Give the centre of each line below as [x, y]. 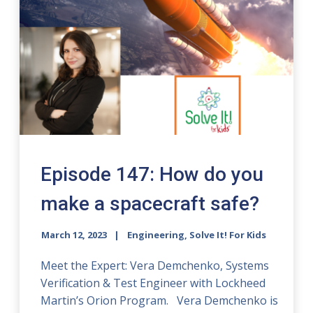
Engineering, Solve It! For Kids [197, 235]
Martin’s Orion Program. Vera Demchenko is [160, 301]
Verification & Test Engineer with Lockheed [153, 283]
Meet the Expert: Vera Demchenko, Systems [155, 266]
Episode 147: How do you [152, 175]
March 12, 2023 [74, 235]
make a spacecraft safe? [150, 204]
